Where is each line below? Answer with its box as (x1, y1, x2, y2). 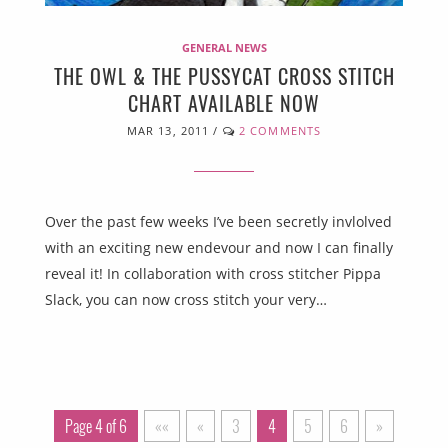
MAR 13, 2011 (126, 122, 210, 138)
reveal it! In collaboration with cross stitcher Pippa (45, 263, 381, 283)
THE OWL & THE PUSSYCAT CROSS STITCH (53, 60, 395, 91)
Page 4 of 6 (65, 413, 127, 438)
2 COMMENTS (238, 122, 322, 138)
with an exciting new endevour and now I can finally (45, 237, 393, 257)
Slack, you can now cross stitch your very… (45, 289, 327, 309)
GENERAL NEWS (181, 39, 267, 55)
